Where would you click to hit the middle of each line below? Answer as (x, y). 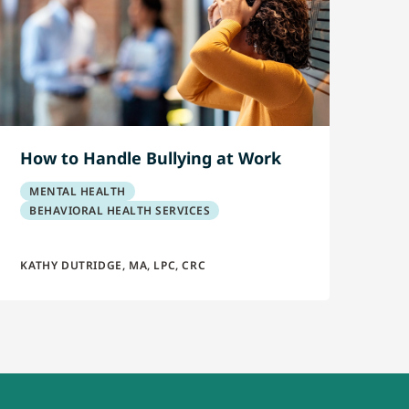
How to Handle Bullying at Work (151, 158)
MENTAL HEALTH (78, 191)
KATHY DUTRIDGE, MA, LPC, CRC (113, 265)
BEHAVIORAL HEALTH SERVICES (120, 210)
